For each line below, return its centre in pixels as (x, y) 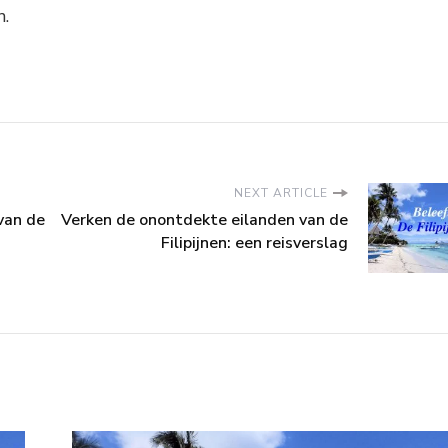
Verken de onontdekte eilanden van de (204, 220)
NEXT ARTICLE (281, 193)
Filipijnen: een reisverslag (254, 243)
